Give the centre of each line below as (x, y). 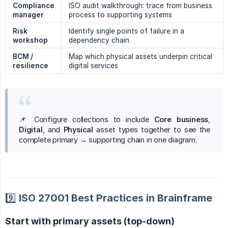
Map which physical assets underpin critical (140, 56)
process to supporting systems (120, 15)
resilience (31, 65)
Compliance (34, 5)
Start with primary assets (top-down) (90, 221)
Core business (181, 119)
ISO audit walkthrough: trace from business (140, 5)
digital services (93, 65)
